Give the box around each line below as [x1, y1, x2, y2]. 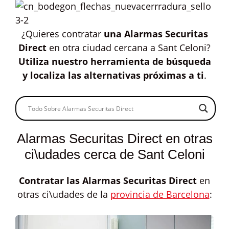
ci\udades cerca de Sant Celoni [24, 147, 205, 162]
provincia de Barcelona [110, 188, 210, 200]
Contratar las [19, 174, 82, 187]
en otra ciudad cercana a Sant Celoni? [47, 41, 211, 54]
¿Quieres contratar [21, 28, 104, 40]
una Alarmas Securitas [103, 28, 208, 40]
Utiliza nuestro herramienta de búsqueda [18, 55, 211, 67]
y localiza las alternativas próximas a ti [22, 69, 204, 81]
